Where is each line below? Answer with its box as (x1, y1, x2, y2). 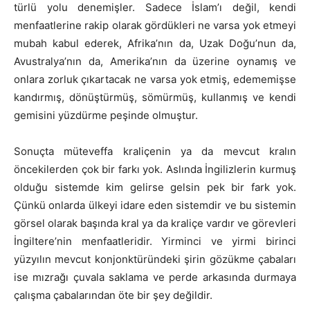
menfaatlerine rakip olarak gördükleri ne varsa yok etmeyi (14, 19, 296, 33)
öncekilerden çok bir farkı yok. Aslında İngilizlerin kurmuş (14, 163, 296, 176)
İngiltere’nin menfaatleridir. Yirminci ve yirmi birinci (14, 235, 296, 248)
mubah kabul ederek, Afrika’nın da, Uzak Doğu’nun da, (14, 37, 296, 51)
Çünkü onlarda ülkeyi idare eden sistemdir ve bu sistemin (14, 199, 296, 212)
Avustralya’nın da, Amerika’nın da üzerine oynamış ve (14, 55, 296, 69)
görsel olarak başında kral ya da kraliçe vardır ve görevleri (14, 217, 296, 230)
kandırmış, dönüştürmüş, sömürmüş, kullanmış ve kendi (14, 91, 296, 104)
